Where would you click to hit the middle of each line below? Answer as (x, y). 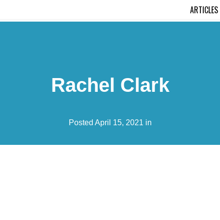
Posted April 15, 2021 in (110, 122)
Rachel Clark (110, 85)
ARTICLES (204, 10)
